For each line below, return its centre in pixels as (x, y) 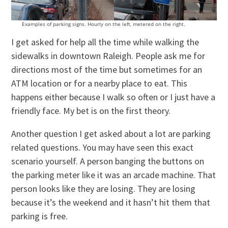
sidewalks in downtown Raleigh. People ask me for (108, 56)
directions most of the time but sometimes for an (107, 70)
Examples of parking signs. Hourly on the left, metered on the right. (103, 24)
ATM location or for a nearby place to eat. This (99, 83)
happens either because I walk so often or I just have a (113, 97)
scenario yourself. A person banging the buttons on (108, 161)
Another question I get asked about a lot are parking (111, 134)
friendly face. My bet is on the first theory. (91, 111)
